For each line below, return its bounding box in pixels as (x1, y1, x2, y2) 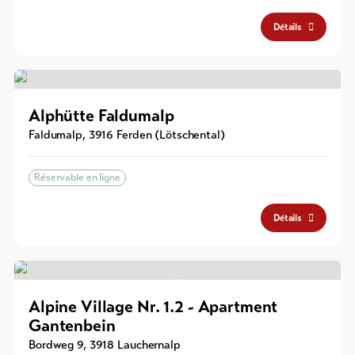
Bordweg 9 (29, 337, 83, 352)
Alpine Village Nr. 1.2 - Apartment (29, 296, 278, 317)
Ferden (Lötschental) (116, 127, 225, 142)
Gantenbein (29, 315, 116, 336)
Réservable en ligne (34, 170, 120, 184)
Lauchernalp (117, 337, 181, 352)
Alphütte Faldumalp (29, 105, 174, 126)
